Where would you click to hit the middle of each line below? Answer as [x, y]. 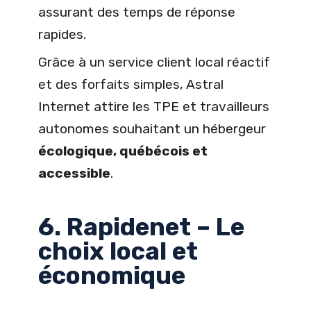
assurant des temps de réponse [137, 12]
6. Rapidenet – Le [141, 227]
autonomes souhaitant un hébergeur [152, 129]
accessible [74, 174]
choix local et [118, 252]
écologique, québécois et [123, 151]
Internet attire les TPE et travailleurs [154, 107]
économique [112, 276]
